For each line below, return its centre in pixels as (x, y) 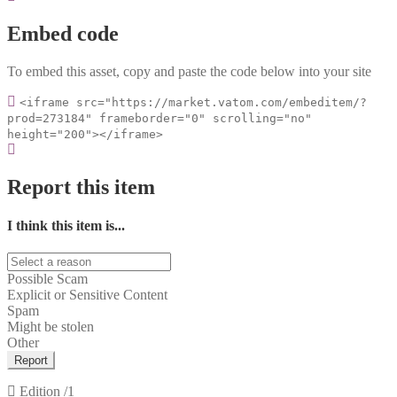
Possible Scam (47, 279)
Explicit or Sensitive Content (87, 295)
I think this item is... (66, 225)
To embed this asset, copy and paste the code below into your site (189, 71)
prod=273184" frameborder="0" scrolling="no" (160, 118)
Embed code (63, 33)
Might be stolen (51, 327)
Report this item (81, 187)
